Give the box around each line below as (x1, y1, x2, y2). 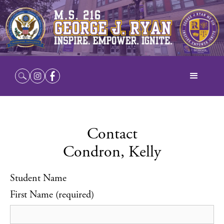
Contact (86, 127, 137, 143)
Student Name (10, 173, 66, 184)
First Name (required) (10, 190, 94, 200)
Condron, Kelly (63, 145, 161, 161)
